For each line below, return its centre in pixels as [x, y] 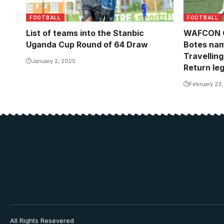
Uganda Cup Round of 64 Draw [87, 44]
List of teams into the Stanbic [85, 33]
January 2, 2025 [53, 61]
